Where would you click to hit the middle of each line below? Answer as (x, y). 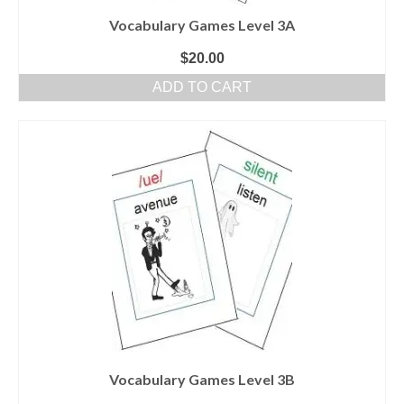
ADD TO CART (202, 87)
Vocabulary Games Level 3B (202, 380)
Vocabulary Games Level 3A (202, 25)
